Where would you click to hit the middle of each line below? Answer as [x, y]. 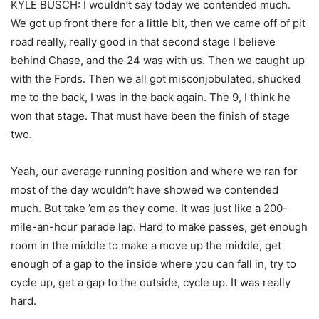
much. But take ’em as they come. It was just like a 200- [149, 209]
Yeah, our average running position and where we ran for [154, 172]
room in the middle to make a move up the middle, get [146, 246]
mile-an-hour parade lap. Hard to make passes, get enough [159, 227]
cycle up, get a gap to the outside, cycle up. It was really [151, 283]
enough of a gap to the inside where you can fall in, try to [153, 264]
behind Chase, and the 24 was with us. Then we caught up [158, 61]
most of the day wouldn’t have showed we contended [145, 190]
